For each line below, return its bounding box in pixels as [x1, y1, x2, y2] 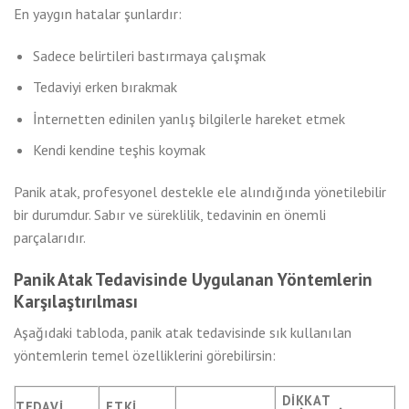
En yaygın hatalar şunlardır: [14, 4, 182, 23]
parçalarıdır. [14, 228, 86, 247]
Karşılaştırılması [14, 288, 138, 312]
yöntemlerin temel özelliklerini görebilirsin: [14, 345, 276, 364]
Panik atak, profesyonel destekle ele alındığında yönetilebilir [14, 183, 386, 202]
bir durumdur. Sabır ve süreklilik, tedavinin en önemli [14, 205, 326, 225]
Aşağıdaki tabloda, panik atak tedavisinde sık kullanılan [14, 322, 351, 341]
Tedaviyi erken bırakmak [32, 78, 177, 97]
